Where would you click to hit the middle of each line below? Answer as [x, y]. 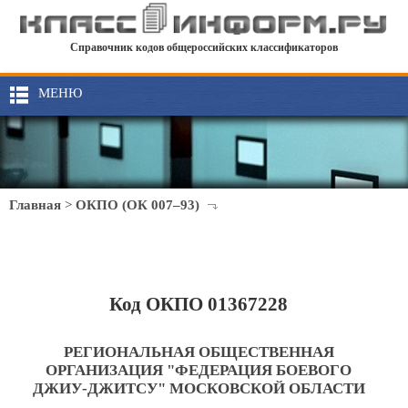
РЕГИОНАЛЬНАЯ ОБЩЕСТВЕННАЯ [199, 352]
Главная [35, 205]
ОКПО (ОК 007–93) [138, 205]
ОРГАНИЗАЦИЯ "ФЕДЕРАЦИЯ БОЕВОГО [199, 370]
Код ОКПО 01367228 [199, 304]
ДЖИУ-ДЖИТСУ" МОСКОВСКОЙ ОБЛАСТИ [199, 388]
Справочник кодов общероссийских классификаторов [204, 48]
